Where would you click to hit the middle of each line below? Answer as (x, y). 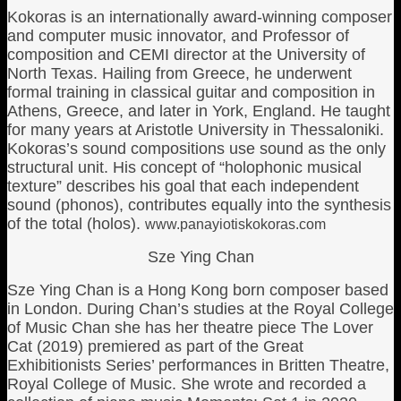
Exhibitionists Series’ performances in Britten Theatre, (198, 365)
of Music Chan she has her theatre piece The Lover (190, 328)
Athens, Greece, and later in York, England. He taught (199, 111)
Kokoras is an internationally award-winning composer (200, 17)
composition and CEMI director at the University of (186, 55)
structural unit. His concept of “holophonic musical (184, 167)
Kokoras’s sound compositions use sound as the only (196, 149)
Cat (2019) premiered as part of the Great (155, 346)
